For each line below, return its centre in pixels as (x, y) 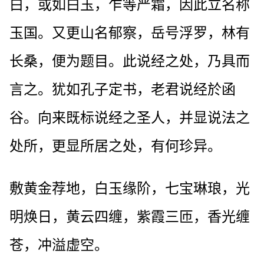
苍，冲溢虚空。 (59, 245)
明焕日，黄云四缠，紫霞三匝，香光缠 (130, 217)
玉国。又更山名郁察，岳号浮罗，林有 (130, 33)
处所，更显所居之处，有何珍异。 (115, 146)
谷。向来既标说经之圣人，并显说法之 (130, 118)
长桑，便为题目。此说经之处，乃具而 (130, 61)
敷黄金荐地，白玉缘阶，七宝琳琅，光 (130, 188)
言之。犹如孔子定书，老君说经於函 (123, 89)
